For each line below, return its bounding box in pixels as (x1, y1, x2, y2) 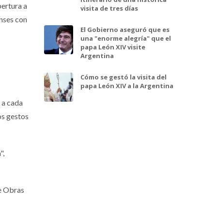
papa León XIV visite (80, 43, 145, 52)
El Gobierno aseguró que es (80, 25, 170, 34)
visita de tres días (80, 4, 138, 13)
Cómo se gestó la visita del (80, 73, 167, 82)
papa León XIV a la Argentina (80, 81, 173, 91)
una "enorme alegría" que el (80, 34, 171, 43)
